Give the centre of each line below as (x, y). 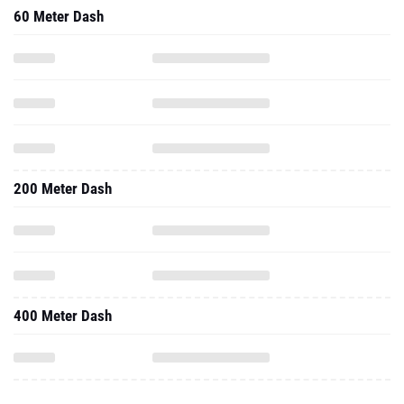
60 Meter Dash (59, 16)
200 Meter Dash (63, 188)
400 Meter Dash (63, 316)
